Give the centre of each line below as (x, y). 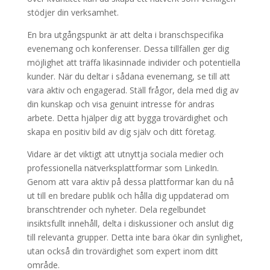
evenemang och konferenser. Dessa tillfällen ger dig (128, 49)
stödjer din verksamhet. (73, 12)
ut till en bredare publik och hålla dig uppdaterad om (128, 196)
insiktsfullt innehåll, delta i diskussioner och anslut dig (130, 223)
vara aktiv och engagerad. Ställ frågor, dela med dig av (133, 90)
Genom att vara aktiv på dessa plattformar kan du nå (130, 182)
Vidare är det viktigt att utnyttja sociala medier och (125, 154)
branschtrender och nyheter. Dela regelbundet (116, 209)
